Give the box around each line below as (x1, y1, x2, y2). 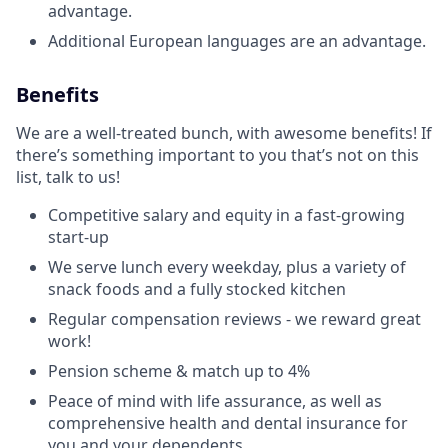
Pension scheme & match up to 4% (48, 360, 310, 382)
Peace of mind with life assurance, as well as (48, 390, 382, 412)
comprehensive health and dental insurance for (48, 412, 408, 434)
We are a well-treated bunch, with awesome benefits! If (16, 122, 432, 144)
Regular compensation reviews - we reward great (48, 308, 421, 330)
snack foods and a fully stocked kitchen (48, 278, 346, 300)
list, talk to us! (16, 166, 120, 188)
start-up (48, 226, 109, 248)
